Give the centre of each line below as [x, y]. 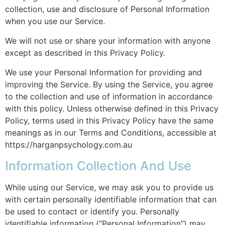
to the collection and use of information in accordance [109, 96]
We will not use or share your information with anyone [108, 40]
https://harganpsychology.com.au [69, 144]
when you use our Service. [55, 21]
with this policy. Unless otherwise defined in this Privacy [112, 108]
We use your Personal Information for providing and [103, 72]
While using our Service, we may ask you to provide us [109, 187]
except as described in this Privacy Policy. [85, 52]
